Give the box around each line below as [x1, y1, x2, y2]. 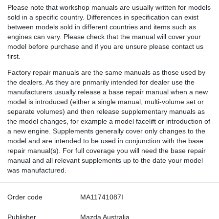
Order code [7, 194, 43, 201]
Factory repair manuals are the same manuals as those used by [7, 69, 205, 77]
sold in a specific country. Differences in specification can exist [7, 13, 198, 21]
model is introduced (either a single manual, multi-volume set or [7, 98, 204, 106]
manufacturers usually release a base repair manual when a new [7, 88, 208, 96]
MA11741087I [80, 194, 124, 201]
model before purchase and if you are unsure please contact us [7, 43, 203, 50]
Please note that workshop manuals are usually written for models [7, 3, 211, 11]
